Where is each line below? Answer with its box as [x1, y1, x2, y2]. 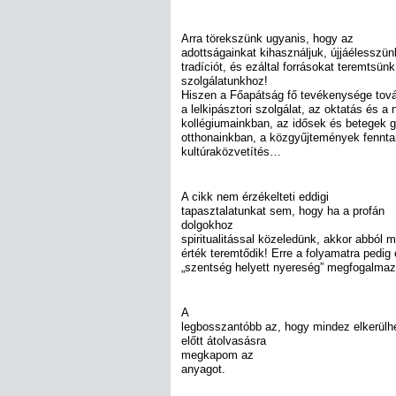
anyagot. [181, 362, 225, 377]
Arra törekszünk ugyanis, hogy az [181, 31, 354, 45]
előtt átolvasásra [181, 334, 266, 348]
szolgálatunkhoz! [181, 73, 268, 88]
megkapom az [181, 348, 254, 362]
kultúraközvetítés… [181, 144, 281, 158]
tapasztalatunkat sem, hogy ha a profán [181, 204, 385, 217]
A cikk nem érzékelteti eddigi [181, 190, 329, 203]
